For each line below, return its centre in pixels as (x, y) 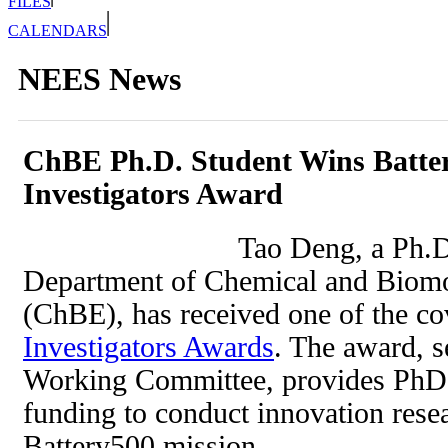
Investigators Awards (148, 347)
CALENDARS (57, 30)
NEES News (99, 79)
